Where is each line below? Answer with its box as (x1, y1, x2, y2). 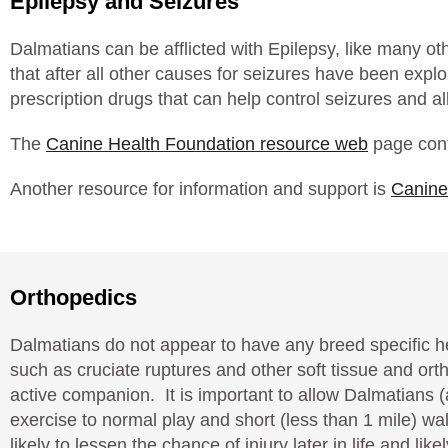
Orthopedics (10, 285, 137, 311)
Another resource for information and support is (10, 179, 391, 200)
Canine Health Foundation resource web (46, 134, 368, 155)
